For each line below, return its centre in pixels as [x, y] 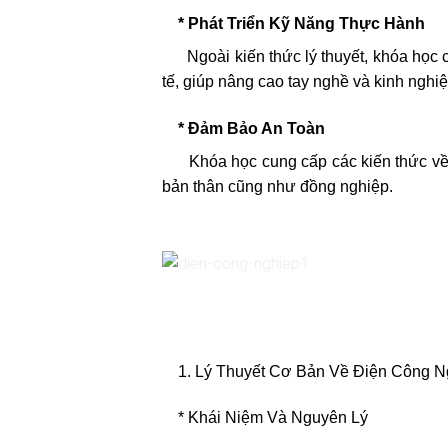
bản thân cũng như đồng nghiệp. [277, 187]
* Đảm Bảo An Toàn [243, 129]
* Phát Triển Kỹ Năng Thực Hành [293, 24]
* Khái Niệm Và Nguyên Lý [265, 417]
